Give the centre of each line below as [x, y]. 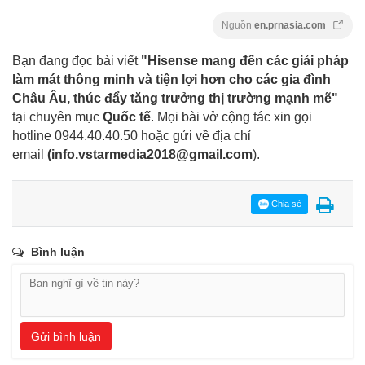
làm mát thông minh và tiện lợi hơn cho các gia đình [172, 80]
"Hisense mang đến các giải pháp [245, 61]
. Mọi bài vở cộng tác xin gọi [231, 117]
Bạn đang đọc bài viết [77, 61]
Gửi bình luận [66, 336]
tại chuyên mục [57, 117]
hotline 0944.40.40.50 [75, 136]
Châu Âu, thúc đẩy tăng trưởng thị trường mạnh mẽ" [175, 99]
